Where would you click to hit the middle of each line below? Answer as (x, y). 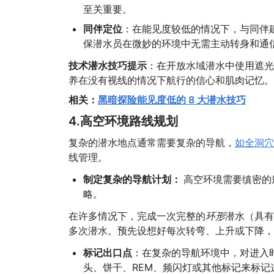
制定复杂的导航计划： (133, 179)
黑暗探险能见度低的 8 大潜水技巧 (172, 100)
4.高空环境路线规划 (123, 121)
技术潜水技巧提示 (107, 65)
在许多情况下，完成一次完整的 (137, 216)
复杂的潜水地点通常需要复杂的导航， (151, 143)
